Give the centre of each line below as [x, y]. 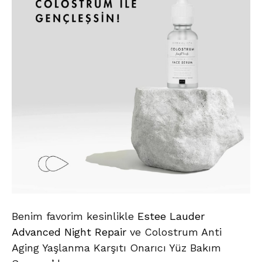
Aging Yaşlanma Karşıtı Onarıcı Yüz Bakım [116, 248]
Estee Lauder [171, 216]
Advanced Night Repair [71, 232]
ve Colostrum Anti [176, 232]
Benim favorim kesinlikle [75, 216]
